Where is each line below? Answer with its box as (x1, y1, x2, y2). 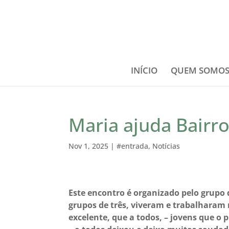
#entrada (117, 141, 149, 151)
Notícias (152, 141, 180, 151)
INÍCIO (131, 64, 157, 76)
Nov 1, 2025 (68, 141, 109, 151)
